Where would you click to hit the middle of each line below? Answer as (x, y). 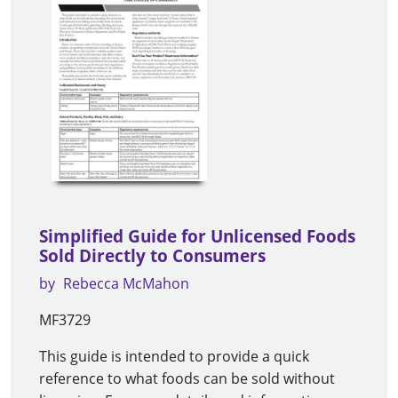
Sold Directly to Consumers (152, 256)
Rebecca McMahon (126, 284)
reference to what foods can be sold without (187, 379)
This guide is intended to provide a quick (174, 357)
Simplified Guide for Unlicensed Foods (197, 237)
